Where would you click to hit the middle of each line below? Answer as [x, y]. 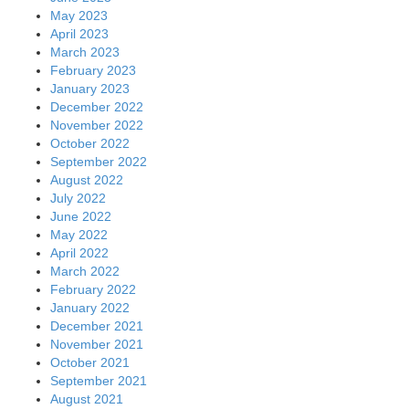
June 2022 [81, 217]
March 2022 [85, 272]
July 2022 [78, 199]
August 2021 [87, 399]
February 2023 [93, 71]
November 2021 [97, 345]
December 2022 [97, 107]
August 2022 [87, 180]
